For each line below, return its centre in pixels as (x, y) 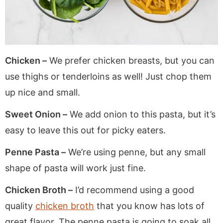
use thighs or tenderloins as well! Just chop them (108, 76)
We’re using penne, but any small (136, 152)
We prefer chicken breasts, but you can (131, 60)
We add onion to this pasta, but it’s (141, 114)
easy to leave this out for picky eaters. (85, 130)
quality (20, 206)
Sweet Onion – (36, 114)
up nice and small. (43, 92)
